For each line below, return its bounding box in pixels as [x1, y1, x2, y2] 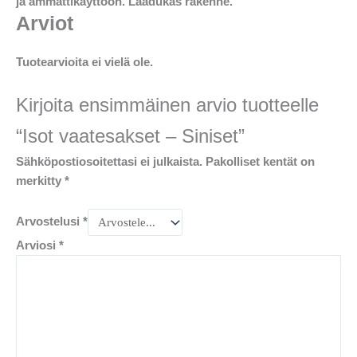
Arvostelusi [16, 215, 83, 229]
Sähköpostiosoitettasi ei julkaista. [16, 155, 202, 169]
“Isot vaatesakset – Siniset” [16, 126, 245, 147]
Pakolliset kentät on [206, 155, 315, 169]
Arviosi [16, 238, 59, 252]
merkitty [16, 175, 65, 188]
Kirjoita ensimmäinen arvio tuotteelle [16, 95, 319, 116]
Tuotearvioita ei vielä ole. [16, 55, 153, 69]
